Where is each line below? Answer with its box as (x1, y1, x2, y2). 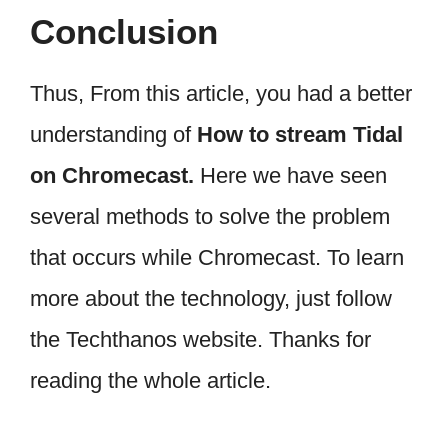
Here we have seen (200, 162, 387, 188)
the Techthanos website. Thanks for (30, 326, 371, 352)
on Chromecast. (30, 162, 200, 188)
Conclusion (30, 11, 218, 51)
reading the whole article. (30, 367, 271, 393)
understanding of (30, 121, 197, 147)
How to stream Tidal (197, 121, 403, 147)
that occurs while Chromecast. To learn (30, 244, 404, 270)
